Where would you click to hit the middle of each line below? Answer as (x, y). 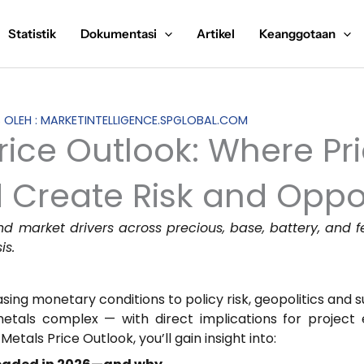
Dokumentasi (119, 33)
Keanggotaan (297, 33)
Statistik (32, 33)
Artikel (216, 33)
